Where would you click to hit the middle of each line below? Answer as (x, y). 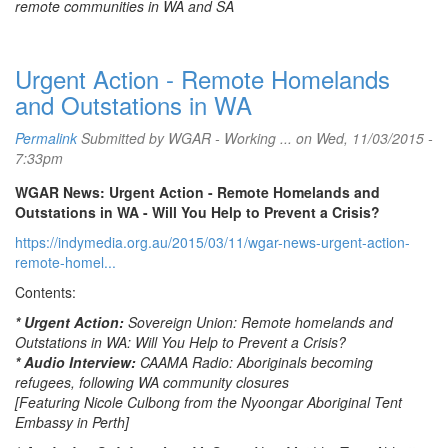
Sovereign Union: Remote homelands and (260, 322)
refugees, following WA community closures (152, 382)
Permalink (46, 138)
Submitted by (122, 138)
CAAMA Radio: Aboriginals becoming (256, 362)
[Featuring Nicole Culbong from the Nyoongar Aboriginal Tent (208, 402)
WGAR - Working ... (230, 138)
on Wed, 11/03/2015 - (362, 138)
